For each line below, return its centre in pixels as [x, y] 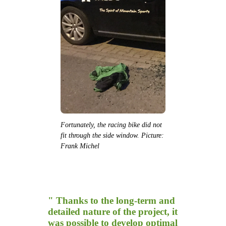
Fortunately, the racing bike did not [111, 125]
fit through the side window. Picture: [112, 136]
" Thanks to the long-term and [111, 201]
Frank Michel [80, 146]
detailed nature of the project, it [113, 212]
